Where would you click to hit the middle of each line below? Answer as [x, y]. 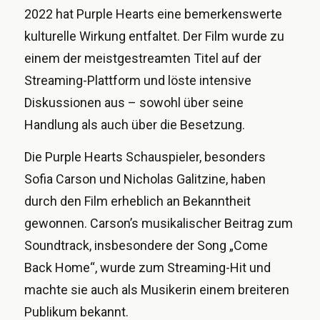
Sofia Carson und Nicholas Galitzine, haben [145, 179]
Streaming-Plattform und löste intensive [138, 80]
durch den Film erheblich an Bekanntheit [137, 201]
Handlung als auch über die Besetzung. [135, 124]
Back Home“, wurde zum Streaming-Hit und [147, 268]
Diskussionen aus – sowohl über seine [134, 102]
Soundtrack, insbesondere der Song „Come [146, 246]
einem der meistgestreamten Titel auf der [143, 58]
